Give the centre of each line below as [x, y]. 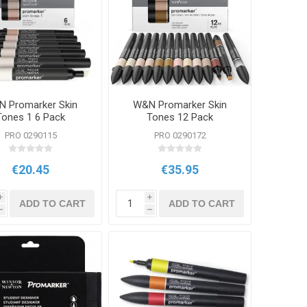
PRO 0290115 [30, 136]
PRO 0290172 [180, 136]
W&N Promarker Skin [180, 105]
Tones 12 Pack [180, 118]
